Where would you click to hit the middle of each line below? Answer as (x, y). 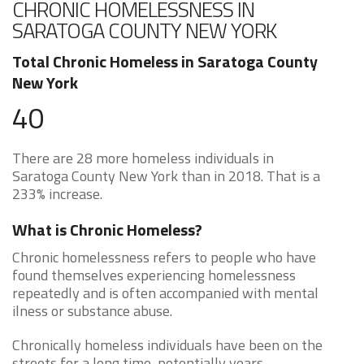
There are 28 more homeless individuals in (143, 158)
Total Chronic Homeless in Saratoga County (165, 62)
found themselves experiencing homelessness (154, 275)
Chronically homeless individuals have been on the (167, 345)
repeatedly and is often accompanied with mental (165, 293)
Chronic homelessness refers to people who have (164, 258)
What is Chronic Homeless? (107, 230)
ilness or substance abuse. (92, 311)
